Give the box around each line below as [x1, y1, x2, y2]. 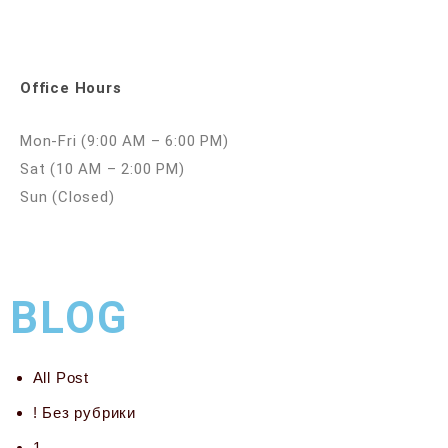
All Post [32, 369, 89, 387]
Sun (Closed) [20, 188, 115, 207]
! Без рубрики [32, 404, 136, 422]
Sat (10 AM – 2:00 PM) [20, 160, 185, 179]
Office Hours [20, 79, 122, 98]
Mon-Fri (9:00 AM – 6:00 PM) [20, 132, 229, 151]
